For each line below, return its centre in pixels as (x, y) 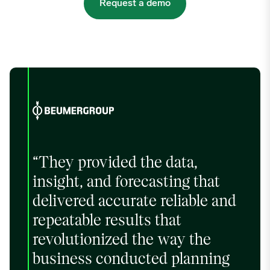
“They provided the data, (115, 163)
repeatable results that (107, 221)
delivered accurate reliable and (134, 202)
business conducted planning (131, 260)
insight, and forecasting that (126, 183)
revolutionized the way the (122, 240)
